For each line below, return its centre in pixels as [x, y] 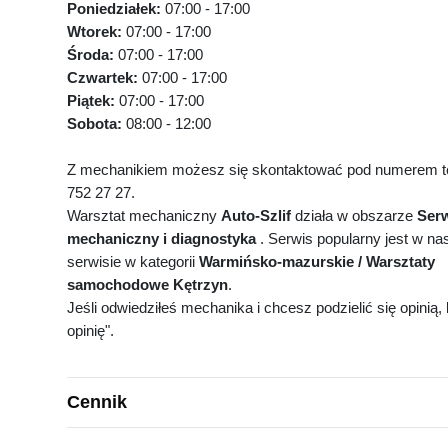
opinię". [90, 330]
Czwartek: [104, 77]
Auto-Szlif [256, 215]
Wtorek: [96, 31]
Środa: [92, 54]
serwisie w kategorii [133, 261]
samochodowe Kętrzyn [147, 284]
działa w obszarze [354, 215]
